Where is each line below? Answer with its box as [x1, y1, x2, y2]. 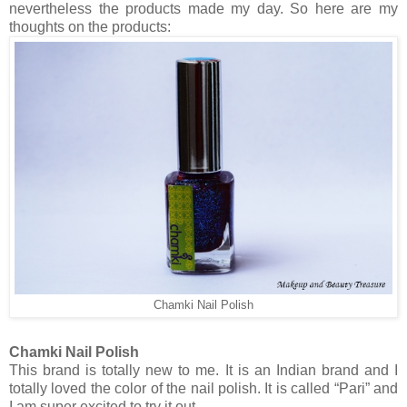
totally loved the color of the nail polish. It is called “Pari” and [9, 381, 398, 397]
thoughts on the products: [9, 19, 171, 35]
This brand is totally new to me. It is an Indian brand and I [9, 362, 398, 379]
